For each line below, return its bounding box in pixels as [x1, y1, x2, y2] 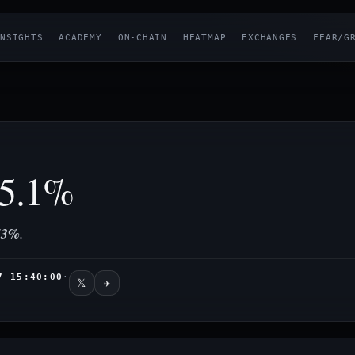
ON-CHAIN [117, 32, 167, 43]
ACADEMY [59, 32, 102, 43]
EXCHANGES [242, 32, 298, 43]
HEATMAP [182, 32, 227, 43]
